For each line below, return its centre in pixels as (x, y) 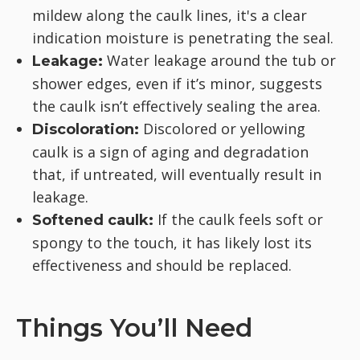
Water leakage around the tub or (219, 61)
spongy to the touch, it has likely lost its (172, 243)
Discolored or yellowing (222, 129)
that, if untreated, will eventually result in (177, 175)
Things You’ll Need (134, 328)
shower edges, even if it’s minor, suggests (177, 84)
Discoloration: (86, 130)
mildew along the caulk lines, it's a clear (170, 16)
